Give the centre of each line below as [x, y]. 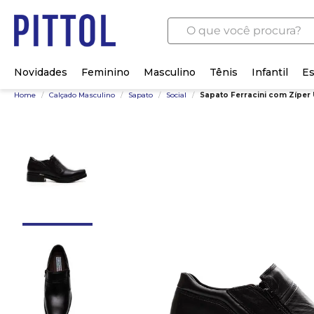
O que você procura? [225, 23]
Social [177, 95]
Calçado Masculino [82, 95]
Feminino [105, 72]
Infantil [270, 72]
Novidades [41, 72]
